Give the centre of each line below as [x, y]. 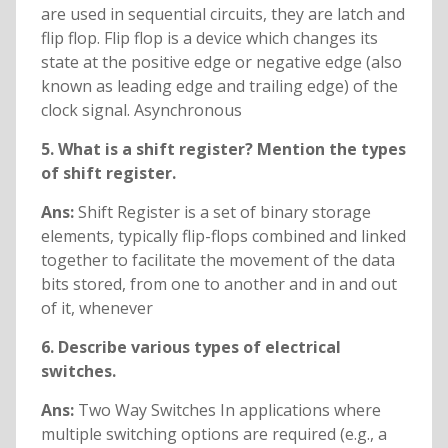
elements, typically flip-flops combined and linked [223, 236]
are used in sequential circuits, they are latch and [222, 14]
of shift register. [108, 173]
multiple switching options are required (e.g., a [213, 434]
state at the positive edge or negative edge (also [221, 62]
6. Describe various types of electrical [190, 347]
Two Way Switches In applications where [229, 410]
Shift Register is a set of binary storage [224, 212]
